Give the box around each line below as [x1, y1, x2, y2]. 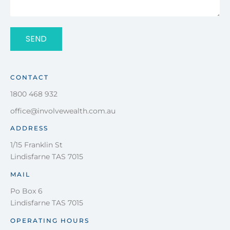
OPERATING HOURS [10, 217, 89, 224]
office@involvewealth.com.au [10, 106, 116, 116]
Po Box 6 [10, 186, 43, 196]
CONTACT [10, 73, 49, 81]
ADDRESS [10, 124, 48, 132]
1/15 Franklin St [10, 140, 63, 149]
